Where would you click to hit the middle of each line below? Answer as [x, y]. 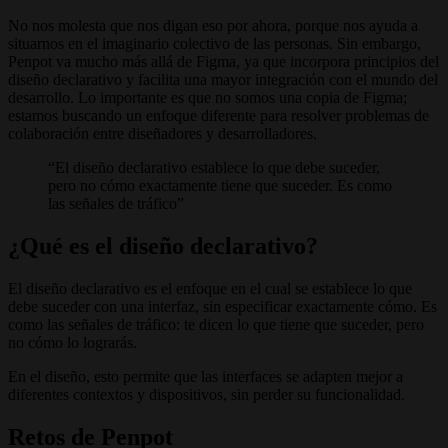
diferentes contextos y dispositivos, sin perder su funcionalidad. [206, 394]
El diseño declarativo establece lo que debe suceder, [217, 167]
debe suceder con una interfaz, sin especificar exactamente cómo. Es [222, 306]
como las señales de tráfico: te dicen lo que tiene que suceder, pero [216, 324]
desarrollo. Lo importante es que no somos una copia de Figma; [207, 97]
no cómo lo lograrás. [72, 342]
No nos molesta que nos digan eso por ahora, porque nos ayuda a [213, 25]
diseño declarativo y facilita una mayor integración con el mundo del [223, 79]
